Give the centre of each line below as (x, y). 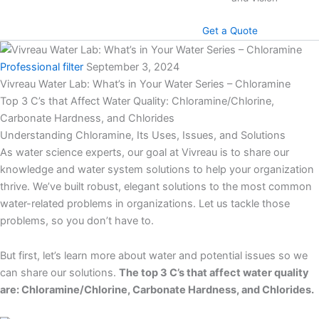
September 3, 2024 (133, 67)
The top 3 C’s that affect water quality (214, 273)
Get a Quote (230, 30)
